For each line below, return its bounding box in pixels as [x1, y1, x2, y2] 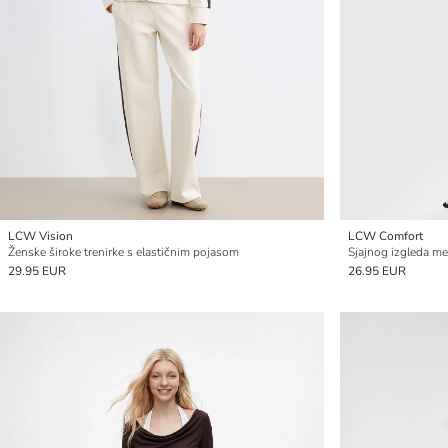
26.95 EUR [348, 263, 406, 279]
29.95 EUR [8, 263, 66, 279]
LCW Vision [8, 228, 73, 244]
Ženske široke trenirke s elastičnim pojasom [8, 244, 239, 260]
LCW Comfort [348, 228, 423, 244]
